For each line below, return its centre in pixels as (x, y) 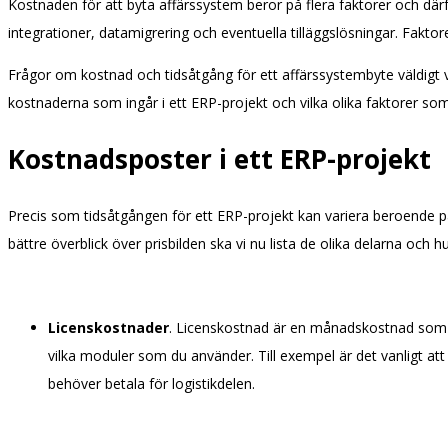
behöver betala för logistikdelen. (151, 384)
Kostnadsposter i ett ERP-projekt (219, 159)
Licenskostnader (108, 328)
